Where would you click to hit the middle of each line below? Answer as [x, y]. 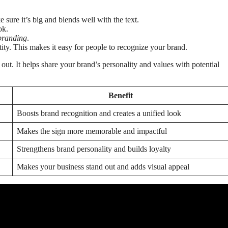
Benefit [120, 96]
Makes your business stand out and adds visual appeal [103, 167]
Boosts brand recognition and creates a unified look [99, 113]
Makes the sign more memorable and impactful [92, 131]
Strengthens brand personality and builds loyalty [94, 149]
